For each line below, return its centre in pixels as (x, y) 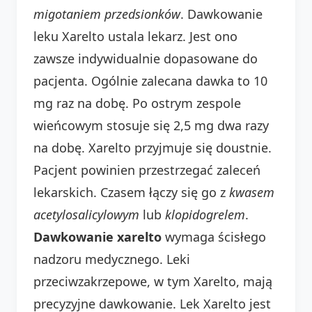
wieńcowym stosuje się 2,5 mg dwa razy (151, 125)
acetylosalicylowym (86, 214)
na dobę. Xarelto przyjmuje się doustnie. (153, 147)
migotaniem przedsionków (107, 14)
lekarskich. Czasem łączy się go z (131, 192)
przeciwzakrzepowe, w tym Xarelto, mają (153, 281)
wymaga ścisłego (214, 236)
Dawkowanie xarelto (97, 236)
